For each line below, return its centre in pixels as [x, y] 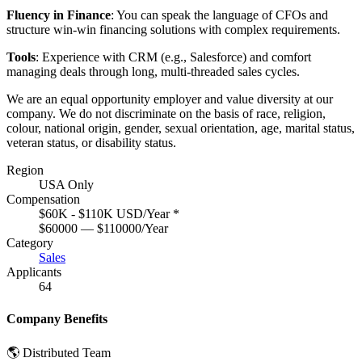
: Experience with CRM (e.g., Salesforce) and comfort [173, 57]
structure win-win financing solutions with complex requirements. [173, 30]
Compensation [43, 200]
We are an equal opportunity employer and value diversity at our [170, 99]
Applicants [34, 272]
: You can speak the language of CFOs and [219, 15]
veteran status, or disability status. [91, 143]
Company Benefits [57, 318]
